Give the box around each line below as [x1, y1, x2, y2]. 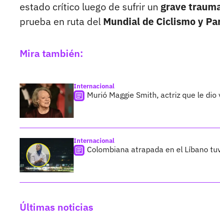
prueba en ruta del [20, 15, 103, 28]
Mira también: [20, 47, 83, 60]
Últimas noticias [20, 200, 93, 214]
